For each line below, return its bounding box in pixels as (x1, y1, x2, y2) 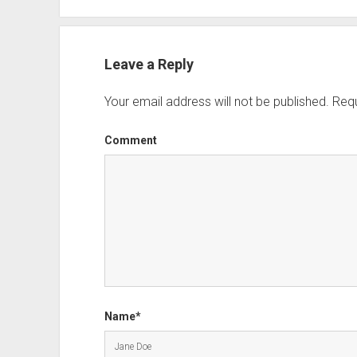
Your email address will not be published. (104, 94, 329, 110)
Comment (104, 134, 157, 147)
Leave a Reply (104, 56, 194, 73)
